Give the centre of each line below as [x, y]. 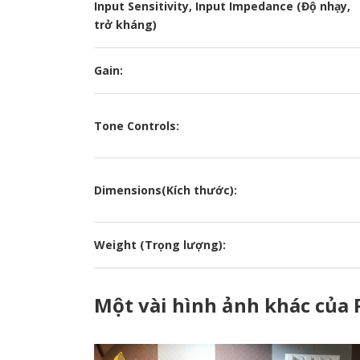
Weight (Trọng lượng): [160, 245]
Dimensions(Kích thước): [166, 190]
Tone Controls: [137, 126]
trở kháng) [125, 25]
